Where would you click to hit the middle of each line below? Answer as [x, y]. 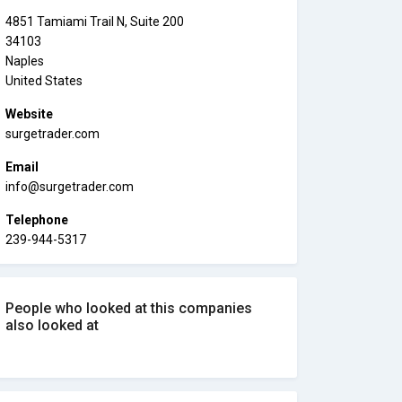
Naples [25, 61]
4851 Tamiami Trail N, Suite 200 [95, 22]
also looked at [52, 325]
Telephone [37, 220]
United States [44, 81]
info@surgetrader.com [70, 187]
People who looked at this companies [129, 308]
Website [29, 114]
